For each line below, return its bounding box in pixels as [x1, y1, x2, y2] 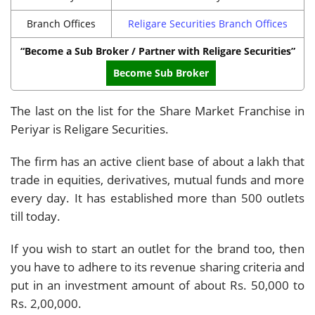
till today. [11, 207, 60, 224]
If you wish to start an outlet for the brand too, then [11, 240, 304, 257]
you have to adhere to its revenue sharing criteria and [11, 258, 304, 275]
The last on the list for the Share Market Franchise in [11, 102, 304, 119]
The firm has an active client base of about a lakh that [11, 153, 304, 169]
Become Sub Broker [113, 65, 209, 79]
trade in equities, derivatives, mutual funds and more [11, 171, 304, 188]
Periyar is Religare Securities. [11, 120, 169, 137]
